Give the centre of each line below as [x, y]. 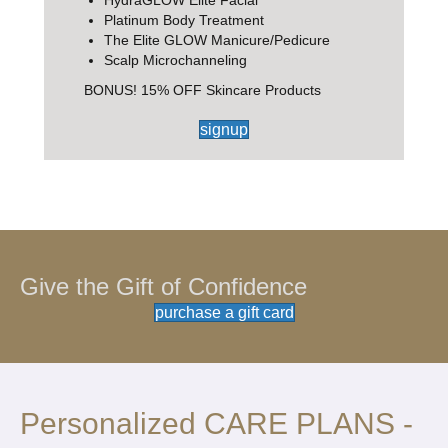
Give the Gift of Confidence [163, 286]
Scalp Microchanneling [175, 59]
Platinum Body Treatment [184, 19]
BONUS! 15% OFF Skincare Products [202, 89]
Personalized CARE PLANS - [216, 423]
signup [224, 129]
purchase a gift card [224, 312]
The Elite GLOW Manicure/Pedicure [217, 39]
